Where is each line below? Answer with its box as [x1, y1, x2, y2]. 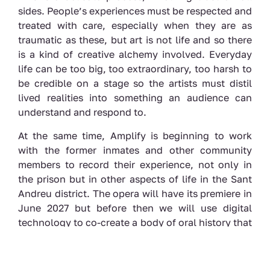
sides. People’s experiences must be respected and [18, 5, 252, 17]
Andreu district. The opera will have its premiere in [18, 187, 252, 199]
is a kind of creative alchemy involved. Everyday [18, 48, 252, 61]
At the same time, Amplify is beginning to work [18, 129, 252, 142]
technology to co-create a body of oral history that [18, 216, 252, 228]
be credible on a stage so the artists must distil [18, 77, 252, 90]
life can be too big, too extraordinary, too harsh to [18, 63, 252, 75]
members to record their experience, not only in [18, 158, 252, 171]
